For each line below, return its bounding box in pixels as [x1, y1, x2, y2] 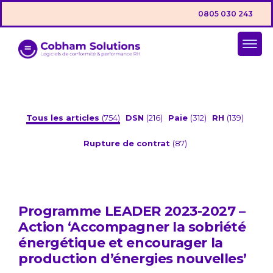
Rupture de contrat [83, 138, 172, 149]
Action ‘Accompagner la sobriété [18, 219, 246, 236]
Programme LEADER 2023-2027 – [18, 203, 246, 220]
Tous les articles [26, 113, 102, 123]
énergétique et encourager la [18, 235, 223, 252]
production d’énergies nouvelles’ [18, 250, 247, 268]
